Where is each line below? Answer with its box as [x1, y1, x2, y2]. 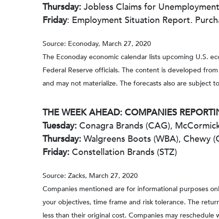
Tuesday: [43, 120, 77, 132]
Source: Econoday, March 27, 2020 [43, 39, 151, 49]
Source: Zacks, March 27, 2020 [43, 171, 138, 181]
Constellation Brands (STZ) [69, 146, 177, 158]
